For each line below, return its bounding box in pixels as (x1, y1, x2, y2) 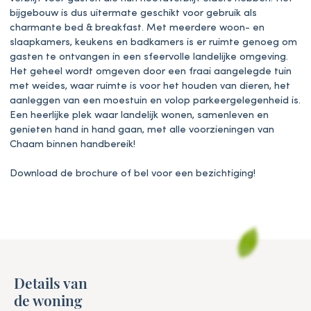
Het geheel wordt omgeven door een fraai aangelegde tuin (10, 66, 292, 77)
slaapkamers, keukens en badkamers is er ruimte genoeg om (10, 37, 297, 48)
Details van (14, 272, 87, 292)
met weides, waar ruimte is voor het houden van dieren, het (10, 81, 290, 92)
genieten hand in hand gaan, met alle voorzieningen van (10, 124, 274, 135)
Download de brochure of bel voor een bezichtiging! (10, 168, 255, 179)
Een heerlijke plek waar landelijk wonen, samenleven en (10, 110, 269, 121)
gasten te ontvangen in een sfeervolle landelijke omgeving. (10, 51, 288, 62)
